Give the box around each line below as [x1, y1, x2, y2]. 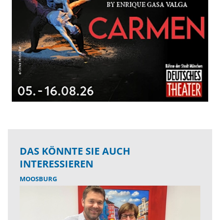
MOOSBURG [20, 174, 57, 184]
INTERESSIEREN [20, 157, 93, 171]
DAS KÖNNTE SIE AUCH [20, 144, 130, 158]
